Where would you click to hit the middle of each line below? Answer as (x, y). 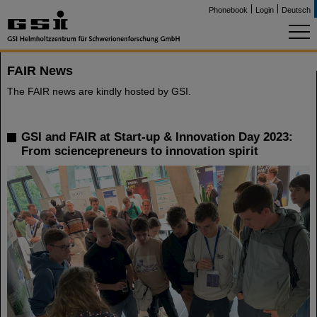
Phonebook (228, 10)
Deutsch (296, 10)
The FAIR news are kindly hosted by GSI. (99, 91)
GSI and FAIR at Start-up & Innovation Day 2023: (157, 137)
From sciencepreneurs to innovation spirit (140, 151)
